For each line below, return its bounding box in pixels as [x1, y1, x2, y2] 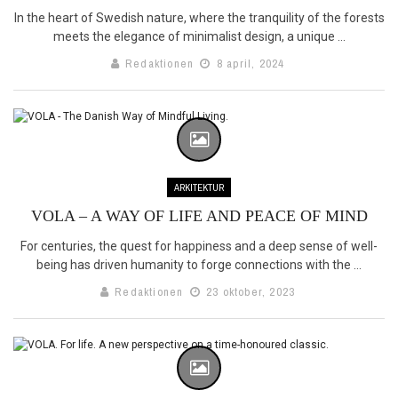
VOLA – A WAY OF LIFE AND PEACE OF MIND [30, 206, 368, 225]
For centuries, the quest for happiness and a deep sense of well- [20, 238, 378, 253]
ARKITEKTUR [174, 180, 224, 194]
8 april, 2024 [212, 55, 285, 71]
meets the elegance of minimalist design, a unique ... [52, 28, 346, 44]
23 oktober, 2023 [202, 283, 296, 299]
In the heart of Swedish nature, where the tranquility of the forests [13, 10, 385, 25]
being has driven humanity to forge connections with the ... [36, 257, 362, 272]
